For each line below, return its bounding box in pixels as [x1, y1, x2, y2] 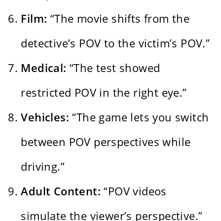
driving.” [21, 159, 65, 174]
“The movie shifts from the [47, 11, 190, 26]
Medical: [21, 60, 67, 75]
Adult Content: [21, 184, 101, 199]
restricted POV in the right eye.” [21, 85, 187, 100]
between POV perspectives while [21, 134, 191, 149]
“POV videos [101, 184, 167, 199]
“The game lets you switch [69, 110, 209, 125]
